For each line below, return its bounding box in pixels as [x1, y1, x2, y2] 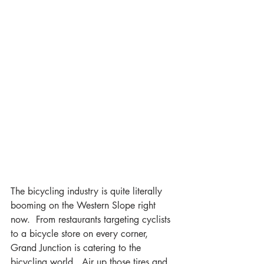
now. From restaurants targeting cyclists [11, 213, 173, 226]
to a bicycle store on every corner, [11, 227, 151, 240]
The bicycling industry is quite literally [11, 185, 165, 198]
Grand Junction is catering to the [11, 242, 144, 255]
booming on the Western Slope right [11, 199, 159, 212]
